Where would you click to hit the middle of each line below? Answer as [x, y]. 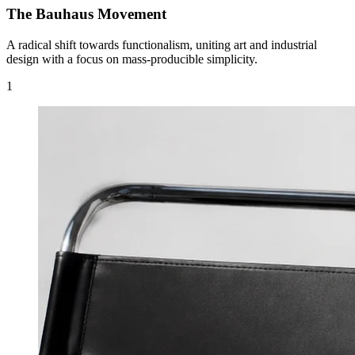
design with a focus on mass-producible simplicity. [132, 59]
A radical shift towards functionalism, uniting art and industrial [162, 44]
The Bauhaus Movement [86, 13]
